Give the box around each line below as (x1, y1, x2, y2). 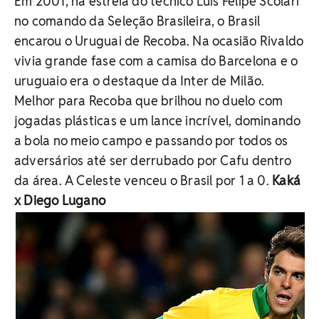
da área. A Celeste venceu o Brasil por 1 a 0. (14, 172, 273, 189)
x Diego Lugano (14, 192, 106, 209)
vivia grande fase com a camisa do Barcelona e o (14, 53, 298, 69)
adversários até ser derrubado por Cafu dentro (14, 152, 291, 169)
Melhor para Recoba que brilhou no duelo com (14, 93, 283, 109)
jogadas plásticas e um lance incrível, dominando (14, 113, 301, 129)
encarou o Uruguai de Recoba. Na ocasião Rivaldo (14, 33, 304, 49)
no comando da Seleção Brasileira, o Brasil (14, 13, 261, 29)
